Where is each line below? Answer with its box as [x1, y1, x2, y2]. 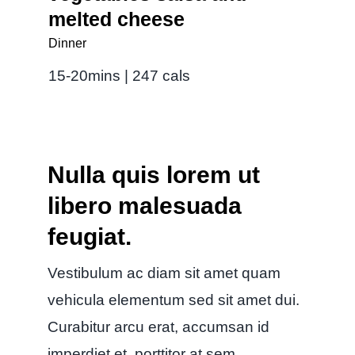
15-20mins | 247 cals [48, 67, 190, 84]
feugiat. [47, 223, 132, 250]
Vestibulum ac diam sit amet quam [47, 264, 281, 281]
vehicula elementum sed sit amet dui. [47, 291, 300, 308]
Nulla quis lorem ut [47, 161, 260, 188]
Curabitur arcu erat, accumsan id [47, 318, 269, 335]
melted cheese [48, 7, 185, 30]
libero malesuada [47, 192, 242, 219]
